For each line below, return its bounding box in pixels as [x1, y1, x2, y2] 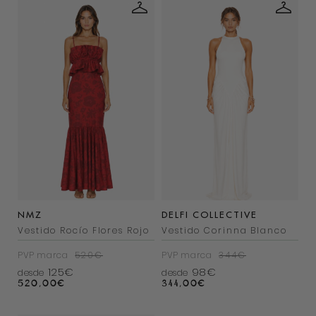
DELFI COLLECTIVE [162, 209, 257, 221]
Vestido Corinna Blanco [162, 224, 287, 237]
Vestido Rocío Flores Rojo [18, 224, 150, 237]
